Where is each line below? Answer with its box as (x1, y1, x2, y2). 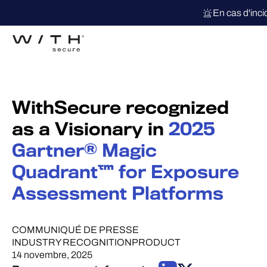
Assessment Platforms (12, 184, 223, 204)
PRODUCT (132, 237, 181, 247)
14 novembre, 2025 (12, 250, 92, 260)
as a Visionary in (12, 119, 169, 139)
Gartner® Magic (12, 141, 157, 161)
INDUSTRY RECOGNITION (12, 237, 132, 247)
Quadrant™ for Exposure (12, 162, 239, 182)
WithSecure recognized (12, 98, 229, 118)
